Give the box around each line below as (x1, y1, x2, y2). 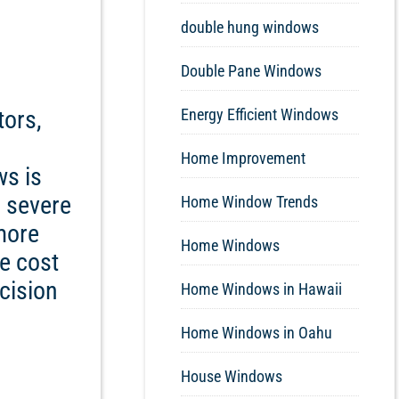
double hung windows (181, 18, 319, 37)
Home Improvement (181, 149, 305, 168)
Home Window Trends (181, 192, 318, 212)
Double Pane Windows (181, 61, 322, 81)
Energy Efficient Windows (181, 105, 338, 125)
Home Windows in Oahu (181, 323, 332, 343)
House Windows (181, 367, 282, 387)
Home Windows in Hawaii (181, 280, 342, 299)
